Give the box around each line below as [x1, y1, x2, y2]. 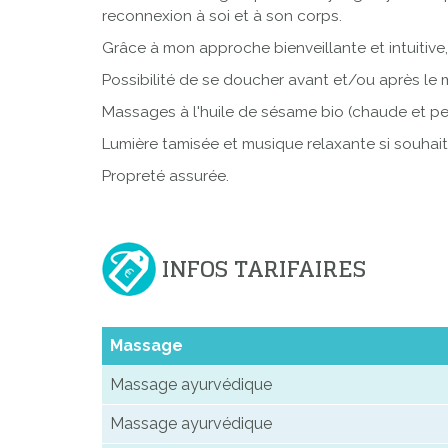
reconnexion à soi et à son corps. [102, 7, 346, 26]
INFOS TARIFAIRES [162, 249, 366, 290]
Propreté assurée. [102, 167, 229, 186]
